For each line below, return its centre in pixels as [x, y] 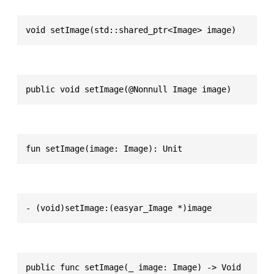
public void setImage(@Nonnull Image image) [128, 89]
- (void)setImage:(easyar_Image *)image [119, 208]
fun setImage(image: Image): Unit [104, 148]
